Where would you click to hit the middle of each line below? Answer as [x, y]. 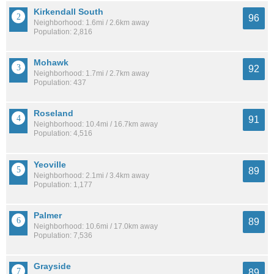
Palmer [48, 215]
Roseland [54, 113]
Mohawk [51, 63]
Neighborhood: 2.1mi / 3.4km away [91, 175]
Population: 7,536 [63, 235]
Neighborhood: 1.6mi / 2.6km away [91, 23]
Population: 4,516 [63, 134]
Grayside [52, 266]
